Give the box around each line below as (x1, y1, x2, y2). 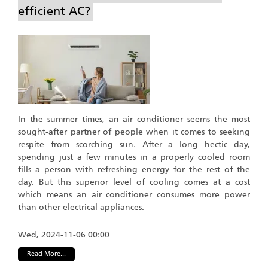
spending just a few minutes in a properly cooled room (18, 151, 250, 162)
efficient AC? (18, 3, 90, 18)
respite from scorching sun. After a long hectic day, (18, 139, 250, 150)
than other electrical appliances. (18, 202, 144, 212)
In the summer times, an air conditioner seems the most (18, 114, 250, 124)
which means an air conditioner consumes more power (18, 189, 250, 200)
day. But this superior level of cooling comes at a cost (18, 176, 250, 187)
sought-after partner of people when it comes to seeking (18, 126, 250, 137)
